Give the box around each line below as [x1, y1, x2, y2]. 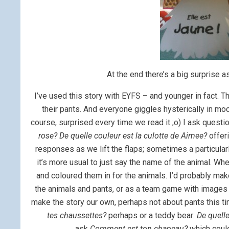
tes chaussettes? [47, 211, 107, 220]
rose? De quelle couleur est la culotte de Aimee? [38, 131, 208, 141]
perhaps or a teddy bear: [106, 211, 197, 220]
